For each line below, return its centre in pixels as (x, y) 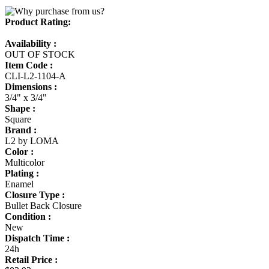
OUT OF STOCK (40, 54)
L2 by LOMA (32, 141)
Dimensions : (31, 86)
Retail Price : (31, 259)
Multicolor (25, 162)
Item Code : (29, 65)
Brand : (21, 130)
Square (18, 119)
